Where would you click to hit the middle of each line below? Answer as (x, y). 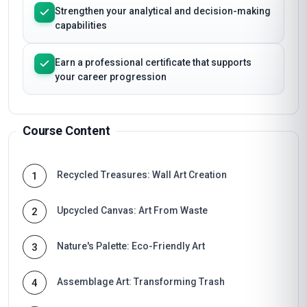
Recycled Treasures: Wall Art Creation (142, 175)
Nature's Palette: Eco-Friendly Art (131, 246)
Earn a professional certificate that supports (153, 62)
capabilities (81, 25)
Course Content (66, 131)
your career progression (111, 77)
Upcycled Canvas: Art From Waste (132, 210)
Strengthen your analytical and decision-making (163, 11)
